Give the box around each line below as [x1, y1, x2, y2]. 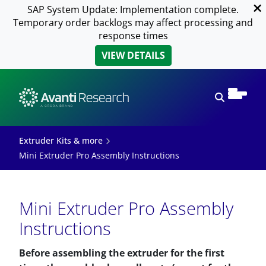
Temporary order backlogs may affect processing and [13, 16, 253, 29]
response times [98, 29, 168, 42]
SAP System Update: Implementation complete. [27, 3, 239, 16]
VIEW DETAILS [101, 49, 165, 62]
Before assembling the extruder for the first [19, 246, 224, 259]
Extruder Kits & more [19, 135, 103, 146]
